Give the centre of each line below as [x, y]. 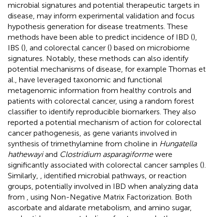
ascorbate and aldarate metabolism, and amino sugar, [100, 207]
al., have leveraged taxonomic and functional [85, 79]
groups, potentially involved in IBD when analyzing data [103, 186]
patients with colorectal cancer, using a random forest [101, 101]
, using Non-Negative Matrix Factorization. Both [109, 197]
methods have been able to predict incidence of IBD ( [100, 37]
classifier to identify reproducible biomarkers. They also [102, 111]
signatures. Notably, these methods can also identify [98, 58]
